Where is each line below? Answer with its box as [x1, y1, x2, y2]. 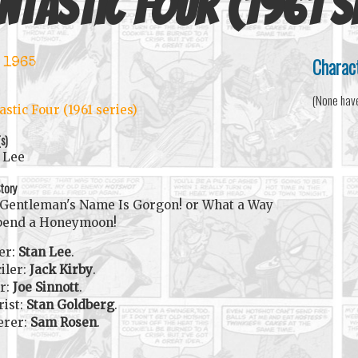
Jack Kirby [30, 261, 93, 277]
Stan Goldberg [26, 296, 115, 312]
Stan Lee [18, 244, 72, 260]
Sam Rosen [30, 314, 97, 330]
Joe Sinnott [13, 279, 80, 295]
